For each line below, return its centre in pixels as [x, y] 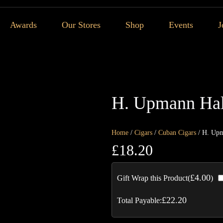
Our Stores [81, 25]
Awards [23, 25]
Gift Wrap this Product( [154, 178]
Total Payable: [139, 200]
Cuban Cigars [177, 133]
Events [181, 25]
